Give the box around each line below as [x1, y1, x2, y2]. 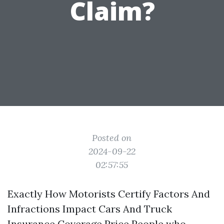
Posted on [92, 132, 132, 143]
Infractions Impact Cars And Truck [7, 202, 172, 215]
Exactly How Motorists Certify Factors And [7, 187, 210, 200]
